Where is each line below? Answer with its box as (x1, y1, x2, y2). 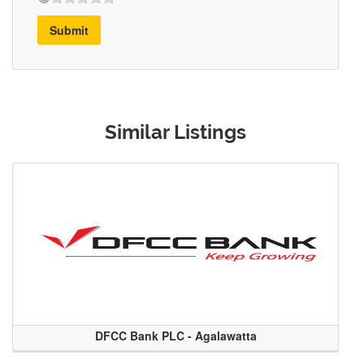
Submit (50, 21, 89, 38)
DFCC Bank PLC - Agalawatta (94, 327, 257, 344)
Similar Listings (105, 119, 246, 144)
